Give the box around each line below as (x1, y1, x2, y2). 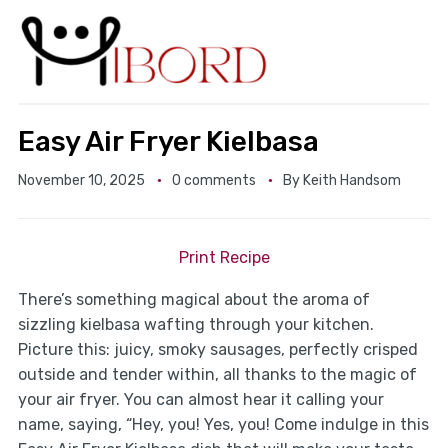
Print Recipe (178, 248, 270, 268)
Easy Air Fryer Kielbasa (17, 125, 319, 159)
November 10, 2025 (17, 172, 145, 190)
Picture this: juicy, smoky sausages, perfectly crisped (17, 340, 418, 360)
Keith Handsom (302, 172, 401, 190)
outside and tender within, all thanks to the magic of (17, 365, 417, 385)
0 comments (171, 172, 256, 190)
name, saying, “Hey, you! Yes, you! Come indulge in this (17, 415, 429, 435)
